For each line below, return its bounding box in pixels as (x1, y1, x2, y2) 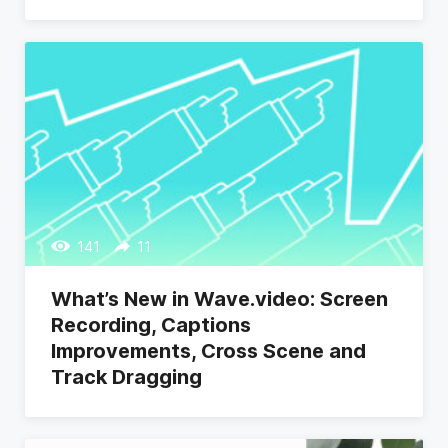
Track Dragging (51, 365, 202, 389)
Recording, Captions (51, 313, 251, 337)
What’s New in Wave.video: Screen (51, 287, 388, 311)
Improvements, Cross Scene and (51, 339, 366, 363)
